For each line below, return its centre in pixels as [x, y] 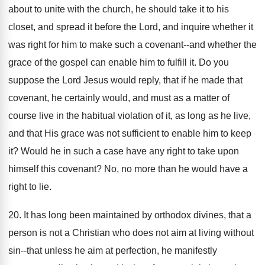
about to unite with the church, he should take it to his [119, 9]
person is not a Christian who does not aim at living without [131, 233]
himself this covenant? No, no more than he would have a [128, 169]
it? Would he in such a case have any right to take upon [124, 151]
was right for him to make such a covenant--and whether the [132, 45]
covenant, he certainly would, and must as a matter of [119, 98]
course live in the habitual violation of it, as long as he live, [130, 116]
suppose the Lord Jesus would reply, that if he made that [125, 80]
